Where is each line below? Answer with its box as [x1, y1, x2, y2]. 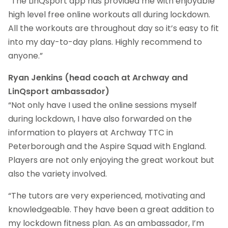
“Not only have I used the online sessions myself [8, 99, 197, 111]
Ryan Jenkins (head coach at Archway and [8, 71, 188, 83]
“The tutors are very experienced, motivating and [8, 189, 205, 202]
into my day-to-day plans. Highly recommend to [8, 36, 202, 48]
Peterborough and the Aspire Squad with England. [8, 140, 206, 152]
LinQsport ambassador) [8, 85, 111, 97]
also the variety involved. [8, 167, 107, 180]
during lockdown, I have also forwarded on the [8, 112, 192, 125]
